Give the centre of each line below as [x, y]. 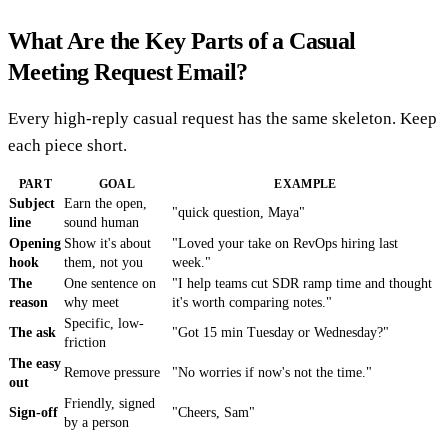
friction [85, 343]
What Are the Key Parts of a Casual [182, 41]
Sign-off [33, 413]
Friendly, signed [109, 404]
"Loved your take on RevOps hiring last [285, 244]
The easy [35, 364]
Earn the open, [105, 204]
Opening [35, 244]
